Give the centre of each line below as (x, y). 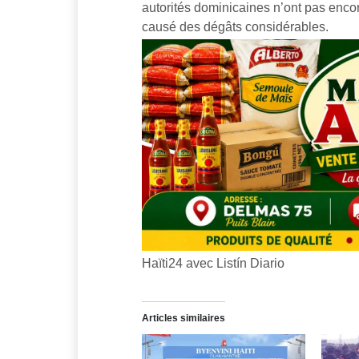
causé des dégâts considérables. (235, 26)
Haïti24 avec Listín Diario (213, 264)
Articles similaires (184, 319)
